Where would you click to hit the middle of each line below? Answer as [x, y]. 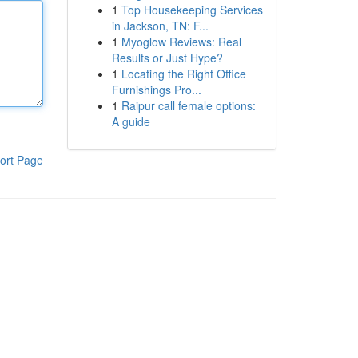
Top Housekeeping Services [192, 10]
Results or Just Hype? [167, 58]
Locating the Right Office [183, 74]
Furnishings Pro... [156, 89]
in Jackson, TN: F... [160, 26]
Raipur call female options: [188, 105]
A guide [131, 121]
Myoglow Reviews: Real [181, 42]
